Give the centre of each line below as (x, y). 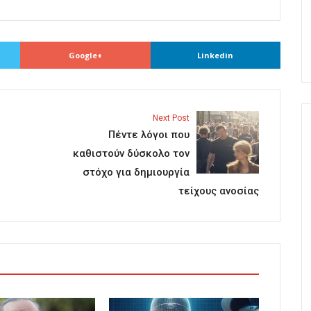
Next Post (171, 118)
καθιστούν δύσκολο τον (131, 154)
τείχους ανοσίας (219, 191)
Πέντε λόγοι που (149, 135)
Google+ (85, 56)
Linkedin (216, 56)
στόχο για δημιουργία (136, 173)
